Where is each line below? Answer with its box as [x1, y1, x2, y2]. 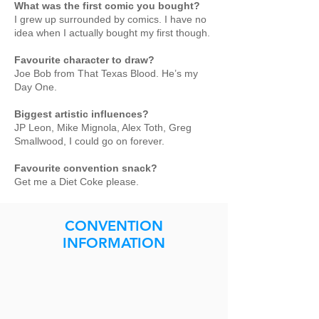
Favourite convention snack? [14, 162, 157, 174]
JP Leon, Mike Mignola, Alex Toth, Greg [14, 122, 192, 133]
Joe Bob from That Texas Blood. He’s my [14, 68, 198, 79]
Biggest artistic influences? [14, 108, 149, 120]
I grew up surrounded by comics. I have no [14, 14, 206, 25]
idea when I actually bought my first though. [14, 27, 210, 38]
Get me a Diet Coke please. [14, 176, 139, 187]
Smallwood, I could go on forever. [14, 135, 164, 147]
